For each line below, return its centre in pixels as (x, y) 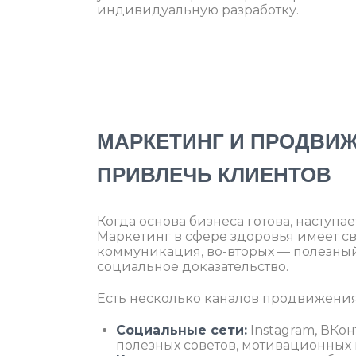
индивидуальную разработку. (198, 10)
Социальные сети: (182, 330)
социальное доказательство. (193, 266)
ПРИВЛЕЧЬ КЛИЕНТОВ (214, 176)
